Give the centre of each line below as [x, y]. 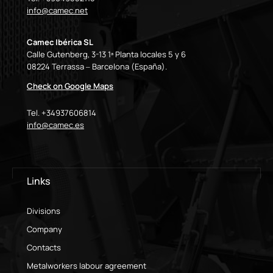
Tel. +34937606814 [62, 112]
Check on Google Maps [70, 86]
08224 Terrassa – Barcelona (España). [97, 66]
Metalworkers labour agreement [87, 265]
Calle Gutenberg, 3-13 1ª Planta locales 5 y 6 [106, 54]
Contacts [44, 247]
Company [44, 229]
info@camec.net [57, 10]
